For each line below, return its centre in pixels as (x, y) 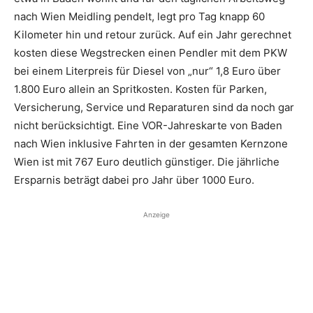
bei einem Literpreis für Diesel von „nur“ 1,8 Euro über (147, 71)
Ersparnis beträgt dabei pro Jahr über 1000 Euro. (134, 180)
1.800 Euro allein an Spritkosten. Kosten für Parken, (140, 89)
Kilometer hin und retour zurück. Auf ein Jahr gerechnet (153, 34)
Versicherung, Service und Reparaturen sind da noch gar (154, 107)
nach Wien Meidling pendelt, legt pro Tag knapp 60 (139, 16)
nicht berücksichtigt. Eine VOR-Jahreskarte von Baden (148, 125)
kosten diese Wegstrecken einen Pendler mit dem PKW (151, 52)
